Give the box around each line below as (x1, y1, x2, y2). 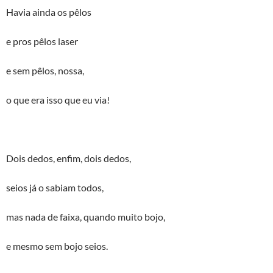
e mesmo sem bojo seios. (6, 240, 108, 252)
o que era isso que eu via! (6, 94, 110, 105)
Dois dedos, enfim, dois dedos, (6, 152, 131, 164)
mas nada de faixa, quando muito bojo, (6, 211, 165, 222)
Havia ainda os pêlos (6, 6, 91, 18)
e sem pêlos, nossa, (6, 65, 84, 76)
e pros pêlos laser (6, 35, 78, 47)
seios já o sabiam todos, (6, 182, 104, 193)
